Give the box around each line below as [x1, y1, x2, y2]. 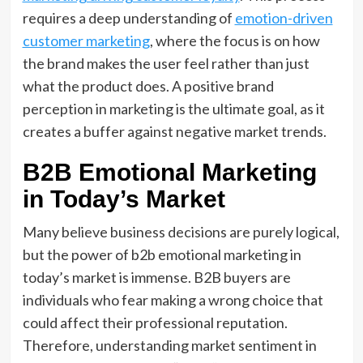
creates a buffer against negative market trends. [22, 122, 327, 140]
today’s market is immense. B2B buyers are [22, 268, 291, 286]
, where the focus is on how [149, 32, 320, 49]
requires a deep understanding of [22, 9, 235, 27]
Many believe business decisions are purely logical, [22, 223, 340, 241]
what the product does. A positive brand [22, 77, 274, 95]
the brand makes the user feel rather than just [22, 54, 310, 72]
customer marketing [22, 32, 150, 49]
